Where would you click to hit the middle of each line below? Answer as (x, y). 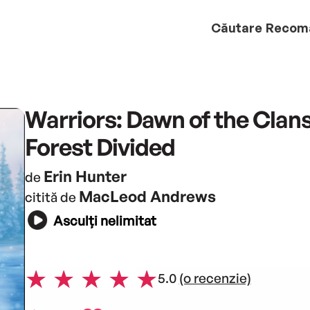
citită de (52, 197)
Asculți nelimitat (104, 221)
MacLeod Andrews (147, 196)
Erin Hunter (85, 176)
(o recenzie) (215, 279)
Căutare (237, 27)
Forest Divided (100, 146)
